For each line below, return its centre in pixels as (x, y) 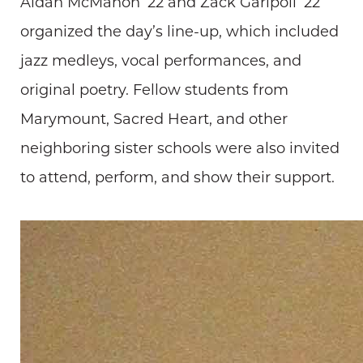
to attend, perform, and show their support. (177, 177)
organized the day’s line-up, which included (179, 31)
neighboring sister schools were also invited (180, 148)
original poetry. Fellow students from (154, 90)
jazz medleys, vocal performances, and (161, 60)
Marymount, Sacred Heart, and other (154, 119)
